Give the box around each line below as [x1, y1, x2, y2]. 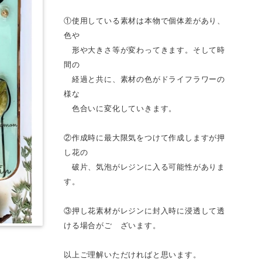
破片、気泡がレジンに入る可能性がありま [64, 163, 226, 172]
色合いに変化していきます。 [64, 104, 177, 113]
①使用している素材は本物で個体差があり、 [64, 16, 226, 26]
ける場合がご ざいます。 [64, 221, 161, 230]
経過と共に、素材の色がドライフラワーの [64, 75, 226, 84]
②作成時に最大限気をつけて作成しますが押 [64, 133, 226, 143]
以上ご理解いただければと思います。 [64, 250, 201, 260]
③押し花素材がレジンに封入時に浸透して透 [64, 206, 226, 216]
